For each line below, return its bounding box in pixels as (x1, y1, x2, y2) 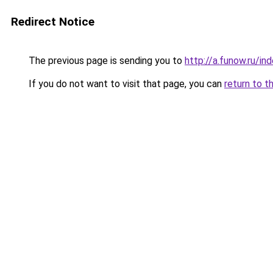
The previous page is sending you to (26, 55, 185, 66)
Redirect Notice (11, 15, 94, 29)
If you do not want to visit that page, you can (26, 78, 224, 90)
